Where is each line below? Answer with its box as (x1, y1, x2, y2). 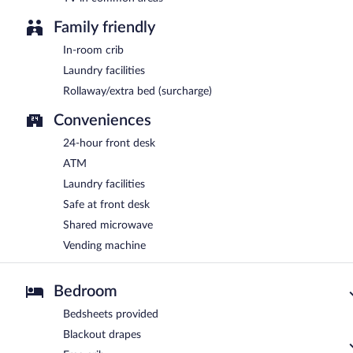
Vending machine (63, 240, 146, 251)
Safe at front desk (63, 199, 150, 210)
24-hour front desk (63, 137, 155, 149)
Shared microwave (63, 219, 153, 231)
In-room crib (63, 44, 124, 56)
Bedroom (54, 283, 117, 299)
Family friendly (54, 19, 155, 35)
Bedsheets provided (63, 308, 158, 320)
